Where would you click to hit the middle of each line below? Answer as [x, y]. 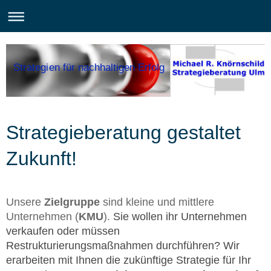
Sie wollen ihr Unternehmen [178, 216]
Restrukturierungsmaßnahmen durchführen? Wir [123, 245]
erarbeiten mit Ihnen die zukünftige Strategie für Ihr [129, 260]
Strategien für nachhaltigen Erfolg [89, 67]
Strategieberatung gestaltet [123, 132]
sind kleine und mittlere [157, 202]
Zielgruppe [72, 202]
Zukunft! [41, 158]
